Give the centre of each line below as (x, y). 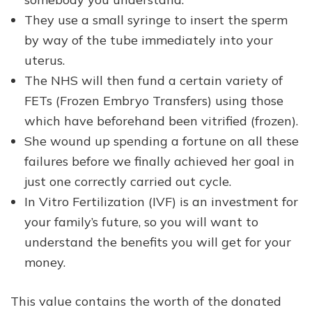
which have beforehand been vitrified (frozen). (161, 120)
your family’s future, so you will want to (141, 221)
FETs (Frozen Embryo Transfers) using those (154, 100)
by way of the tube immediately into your (149, 40)
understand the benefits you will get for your (158, 242)
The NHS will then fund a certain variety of (154, 80)
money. (45, 262)
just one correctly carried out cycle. (128, 181)
